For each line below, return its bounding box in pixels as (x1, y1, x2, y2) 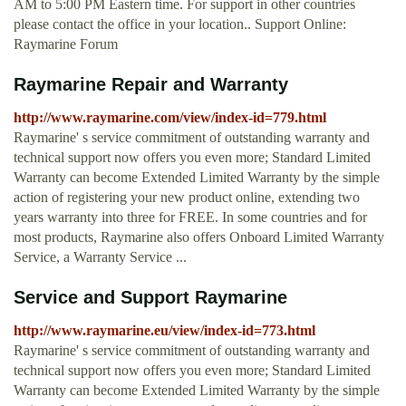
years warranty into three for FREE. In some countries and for (14, 209, 367, 226)
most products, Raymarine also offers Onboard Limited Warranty (14, 229, 384, 246)
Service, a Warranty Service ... (14, 249, 187, 266)
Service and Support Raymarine (14, 287, 287, 308)
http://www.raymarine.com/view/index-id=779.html (14, 110, 326, 126)
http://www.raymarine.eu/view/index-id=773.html (14, 323, 315, 339)
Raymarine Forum (14, 36, 118, 53)
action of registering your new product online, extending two (14, 189, 360, 206)
